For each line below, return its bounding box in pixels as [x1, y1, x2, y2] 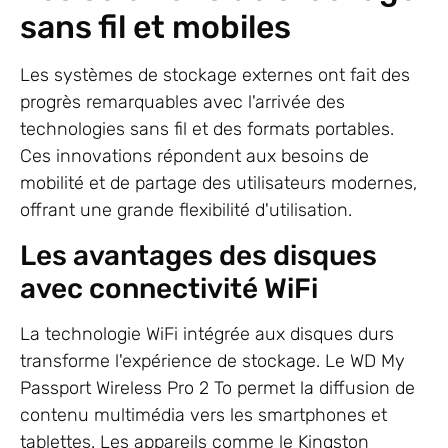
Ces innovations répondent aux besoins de [20, 145, 369, 168]
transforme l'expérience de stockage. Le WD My [20, 349, 405, 372]
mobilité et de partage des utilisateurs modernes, [20, 172, 417, 195]
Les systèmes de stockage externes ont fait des [20, 64, 410, 87]
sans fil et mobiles [20, 8, 291, 47]
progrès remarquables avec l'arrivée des [20, 91, 345, 114]
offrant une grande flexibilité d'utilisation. [20, 199, 352, 222]
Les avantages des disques [20, 238, 377, 272]
